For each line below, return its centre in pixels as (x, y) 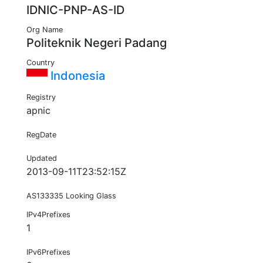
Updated (42, 159)
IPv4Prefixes (48, 215)
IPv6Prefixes (48, 252)
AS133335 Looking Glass (71, 196)
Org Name (45, 30)
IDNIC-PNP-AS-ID (75, 10)
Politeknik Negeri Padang (97, 43)
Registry (41, 97)
